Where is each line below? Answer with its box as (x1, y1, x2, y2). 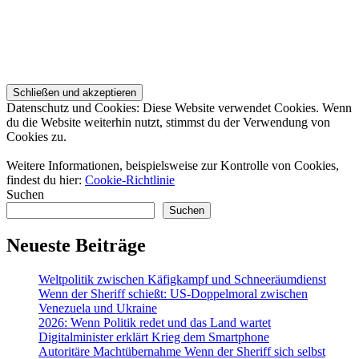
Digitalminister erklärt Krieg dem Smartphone (38, 329, 269, 344)
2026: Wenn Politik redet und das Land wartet (38, 315, 271, 329)
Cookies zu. (6, 129, 67, 143)
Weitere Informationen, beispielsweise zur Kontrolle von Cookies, (6, 158, 339, 172)
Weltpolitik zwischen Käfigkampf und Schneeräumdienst (38, 272, 326, 286)
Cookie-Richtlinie (85, 172, 175, 187)
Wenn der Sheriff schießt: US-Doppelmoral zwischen (38, 286, 308, 301)
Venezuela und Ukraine (38, 301, 157, 315)
